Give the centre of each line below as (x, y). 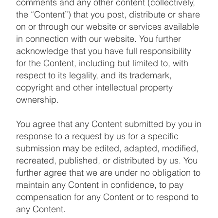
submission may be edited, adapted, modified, (107, 148)
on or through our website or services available (107, 26)
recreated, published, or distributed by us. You (107, 160)
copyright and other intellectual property (94, 87)
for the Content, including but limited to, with (102, 63)
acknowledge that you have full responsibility (103, 51)
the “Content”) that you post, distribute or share (108, 14)
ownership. (37, 99)
